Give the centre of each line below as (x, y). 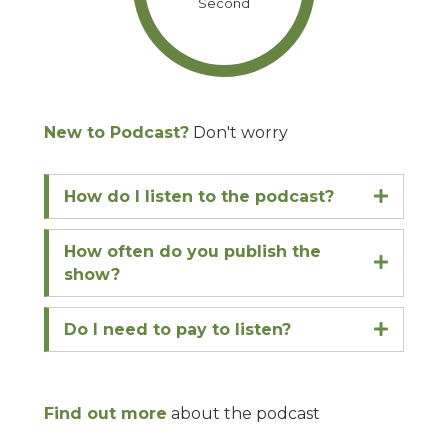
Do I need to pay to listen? (177, 329)
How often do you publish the (192, 251)
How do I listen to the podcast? (199, 196)
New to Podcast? (116, 132)
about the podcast (245, 413)
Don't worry (240, 132)
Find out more (105, 413)
